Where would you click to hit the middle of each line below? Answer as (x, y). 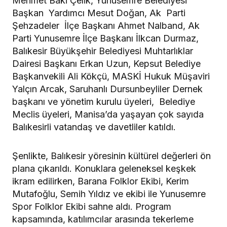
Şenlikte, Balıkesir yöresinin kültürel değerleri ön (111, 156)
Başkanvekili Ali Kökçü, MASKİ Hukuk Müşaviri (111, 76)
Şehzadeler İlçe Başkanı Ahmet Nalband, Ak (106, 25)
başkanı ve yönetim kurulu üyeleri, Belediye (104, 101)
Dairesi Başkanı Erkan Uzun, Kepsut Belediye (106, 63)
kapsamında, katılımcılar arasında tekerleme (103, 219)
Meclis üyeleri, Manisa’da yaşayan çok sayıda (108, 114)
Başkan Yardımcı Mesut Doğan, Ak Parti (99, 13)
